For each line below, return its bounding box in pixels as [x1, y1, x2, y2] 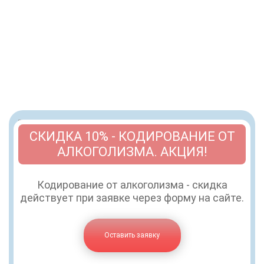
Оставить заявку [104, 231, 160, 239]
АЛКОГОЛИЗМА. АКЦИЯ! [57, 144, 207, 159]
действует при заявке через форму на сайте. [20, 192, 244, 204]
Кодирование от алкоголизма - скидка [37, 179, 227, 191]
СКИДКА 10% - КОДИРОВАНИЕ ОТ [29, 129, 235, 144]
